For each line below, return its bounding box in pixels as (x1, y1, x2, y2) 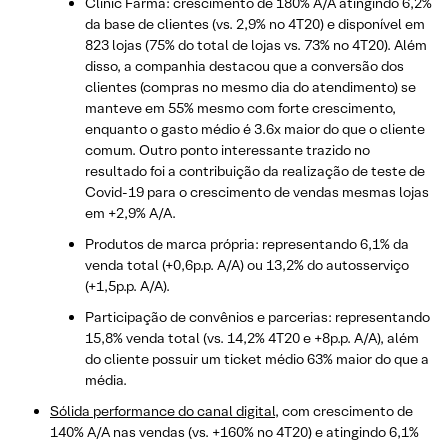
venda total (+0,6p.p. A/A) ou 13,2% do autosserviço (85, 255, 409, 274)
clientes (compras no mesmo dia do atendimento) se (85, 77, 416, 96)
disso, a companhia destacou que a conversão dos (85, 56, 404, 75)
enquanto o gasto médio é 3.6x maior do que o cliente (85, 119, 425, 138)
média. (85, 370, 127, 389)
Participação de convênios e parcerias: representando (85, 307, 430, 326)
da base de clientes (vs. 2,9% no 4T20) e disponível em (85, 14, 425, 33)
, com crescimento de (275, 401, 413, 420)
